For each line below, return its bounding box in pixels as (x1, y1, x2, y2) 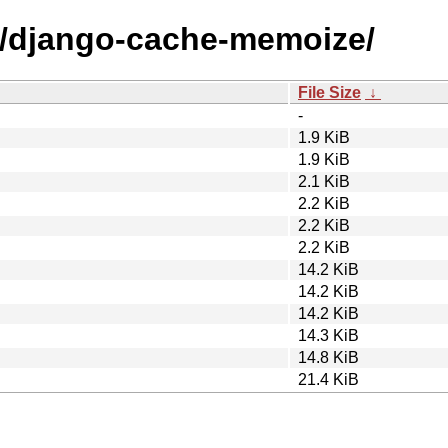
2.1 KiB (298, 172, 350, 190)
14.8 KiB (298, 348, 359, 366)
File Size (298, 83, 361, 101)
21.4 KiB (298, 370, 359, 388)
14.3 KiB (298, 326, 359, 344)
